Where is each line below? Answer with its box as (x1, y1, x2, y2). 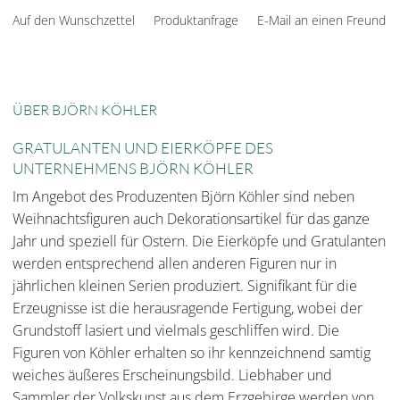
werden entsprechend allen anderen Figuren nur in (12, 254, 337, 274)
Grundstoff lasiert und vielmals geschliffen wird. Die (12, 321, 339, 341)
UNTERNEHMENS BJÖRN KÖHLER (12, 159, 254, 179)
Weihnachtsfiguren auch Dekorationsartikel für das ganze (12, 209, 370, 229)
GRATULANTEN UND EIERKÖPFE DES (12, 138, 273, 158)
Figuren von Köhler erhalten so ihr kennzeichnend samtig (12, 343, 371, 363)
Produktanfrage (154, 12, 238, 29)
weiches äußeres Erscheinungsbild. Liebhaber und (12, 365, 332, 386)
